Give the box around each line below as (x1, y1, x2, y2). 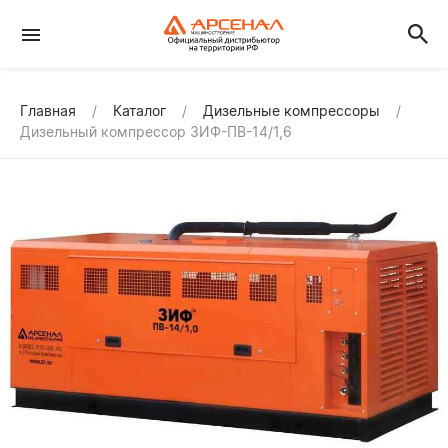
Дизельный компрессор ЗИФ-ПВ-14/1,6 (20, 123, 292, 140)
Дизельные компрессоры (199, 102, 384, 119)
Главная (20, 102, 80, 119)
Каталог (109, 102, 170, 119)
